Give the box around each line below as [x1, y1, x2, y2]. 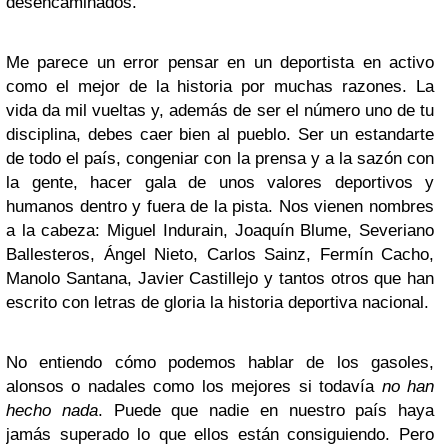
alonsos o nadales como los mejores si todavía [6, 377, 382, 396]
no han [381, 377, 435, 396]
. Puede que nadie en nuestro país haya [97, 401, 434, 420]
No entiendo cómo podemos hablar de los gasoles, [6, 353, 434, 372]
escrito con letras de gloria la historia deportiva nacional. [6, 293, 429, 312]
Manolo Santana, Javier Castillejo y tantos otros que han [6, 269, 434, 288]
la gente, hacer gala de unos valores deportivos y [6, 173, 434, 192]
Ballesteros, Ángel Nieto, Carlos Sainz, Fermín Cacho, [6, 245, 434, 264]
